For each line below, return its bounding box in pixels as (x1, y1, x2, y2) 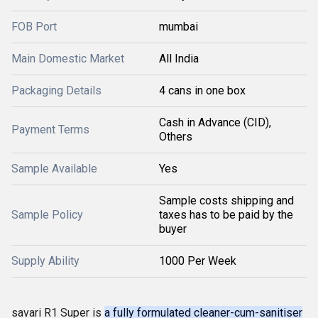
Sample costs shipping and (159, 194, 294, 207)
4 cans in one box (159, 84, 246, 97)
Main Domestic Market (11, 52, 124, 65)
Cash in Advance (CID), (159, 116, 271, 129)
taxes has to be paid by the (159, 208, 293, 221)
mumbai (159, 20, 198, 33)
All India (159, 52, 199, 65)
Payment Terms (11, 123, 89, 136)
